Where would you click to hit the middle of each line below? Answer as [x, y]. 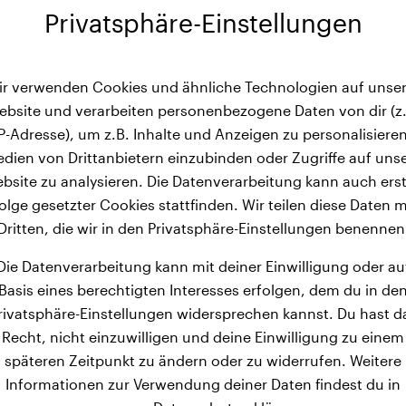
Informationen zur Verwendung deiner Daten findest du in [203, 384]
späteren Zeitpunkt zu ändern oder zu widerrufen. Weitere [203, 360]
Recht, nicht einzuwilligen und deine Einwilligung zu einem [203, 337]
